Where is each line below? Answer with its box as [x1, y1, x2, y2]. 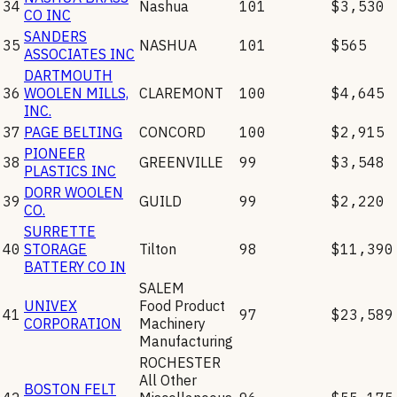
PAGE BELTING [24, 122, 122, 141]
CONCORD [139, 122, 206, 141]
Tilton [139, 239, 176, 258]
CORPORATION [24, 314, 121, 332]
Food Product [139, 296, 225, 315]
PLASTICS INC [24, 161, 116, 180]
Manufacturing [139, 331, 233, 350]
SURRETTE [24, 222, 96, 240]
